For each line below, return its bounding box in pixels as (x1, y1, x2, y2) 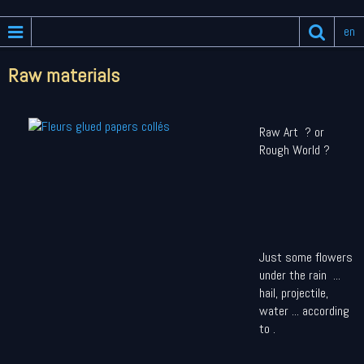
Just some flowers (259, 249, 353, 266)
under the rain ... (259, 266, 347, 284)
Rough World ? (259, 141, 349, 158)
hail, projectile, (259, 284, 328, 301)
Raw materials (8, 63, 119, 88)
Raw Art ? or (259, 123, 324, 141)
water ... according (259, 302, 349, 319)
